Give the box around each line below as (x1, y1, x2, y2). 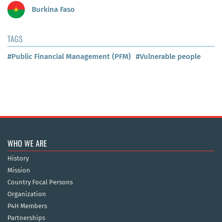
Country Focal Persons (7, 178, 73, 186)
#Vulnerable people (136, 52, 201, 61)
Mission (7, 166, 30, 174)
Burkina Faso (30, 4, 75, 14)
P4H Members (7, 202, 47, 210)
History (7, 155, 29, 163)
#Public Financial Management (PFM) (7, 52, 131, 61)
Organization (7, 190, 46, 198)
